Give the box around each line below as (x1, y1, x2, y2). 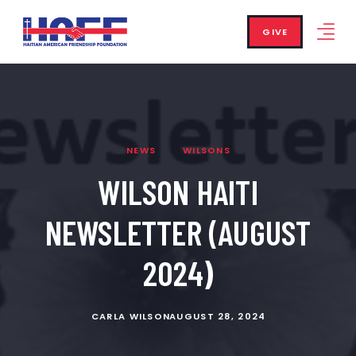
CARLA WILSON (91, 310, 171, 323)
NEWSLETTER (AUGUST (44, 211, 311, 253)
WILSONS (183, 144, 231, 157)
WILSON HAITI (98, 171, 258, 213)
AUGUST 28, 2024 (169, 310, 266, 323)
